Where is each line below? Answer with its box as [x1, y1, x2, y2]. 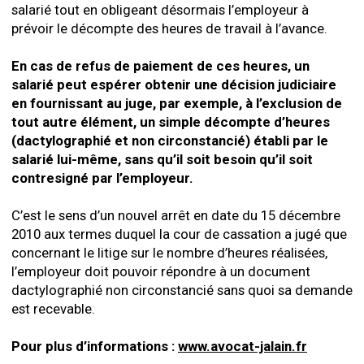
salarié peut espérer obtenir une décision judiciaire [11, 76, 336, 93]
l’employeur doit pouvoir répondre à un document [11, 263, 310, 279]
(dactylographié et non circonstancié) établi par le [11, 132, 328, 149]
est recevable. [11, 301, 95, 317]
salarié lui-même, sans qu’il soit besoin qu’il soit [11, 151, 313, 167]
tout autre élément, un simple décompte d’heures [11, 114, 330, 130]
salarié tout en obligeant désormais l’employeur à [11, 2, 309, 18]
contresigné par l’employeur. [11, 170, 193, 186]
